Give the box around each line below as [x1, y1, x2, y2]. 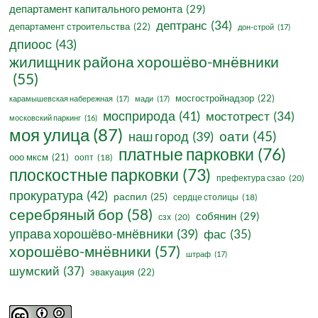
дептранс [156, 18, 208, 33]
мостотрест [206, 109, 270, 124]
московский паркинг [9, 113, 82, 123]
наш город [128, 129, 190, 145]
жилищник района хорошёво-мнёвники [9, 53, 280, 71]
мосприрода [103, 108, 176, 124]
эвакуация [90, 266, 135, 278]
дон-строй [238, 22, 275, 32]
